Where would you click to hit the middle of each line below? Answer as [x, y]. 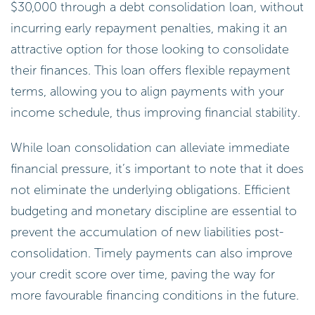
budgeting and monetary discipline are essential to [154, 211]
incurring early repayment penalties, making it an [149, 28]
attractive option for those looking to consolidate [150, 49]
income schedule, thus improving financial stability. [155, 112]
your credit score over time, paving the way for [143, 274]
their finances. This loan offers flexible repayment [150, 70]
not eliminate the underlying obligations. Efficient [150, 189]
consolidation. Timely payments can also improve [152, 253]
